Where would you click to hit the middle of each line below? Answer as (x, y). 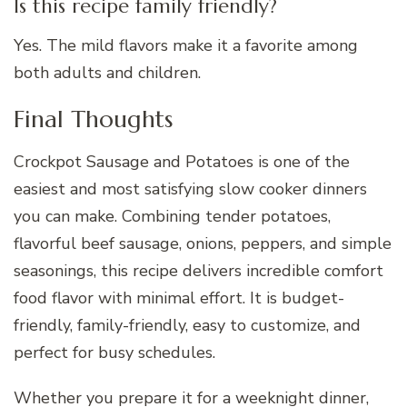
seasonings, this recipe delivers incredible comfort (199, 271)
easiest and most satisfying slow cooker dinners (190, 189)
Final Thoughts (93, 118)
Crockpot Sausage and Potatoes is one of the (182, 162)
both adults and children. (107, 72)
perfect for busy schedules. (114, 353)
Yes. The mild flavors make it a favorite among (186, 45)
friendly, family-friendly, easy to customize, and (187, 326)
